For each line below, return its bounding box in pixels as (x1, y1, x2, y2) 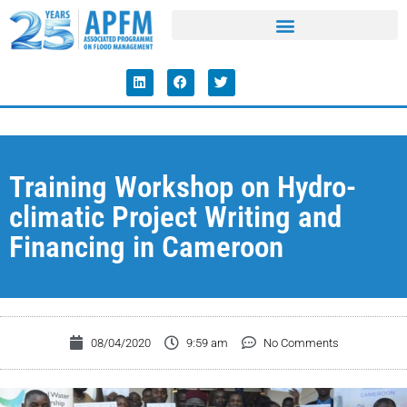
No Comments (263, 335, 339, 350)
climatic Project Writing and (9, 198, 342, 234)
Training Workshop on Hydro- (9, 168, 356, 204)
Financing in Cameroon (9, 228, 283, 264)
